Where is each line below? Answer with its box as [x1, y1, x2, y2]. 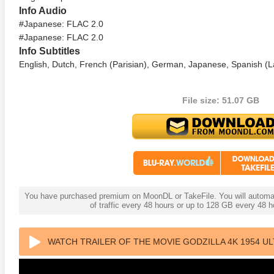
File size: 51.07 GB [182, 95, 259, 105]
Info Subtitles [19, 45, 80, 56]
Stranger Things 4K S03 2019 [113, 144, 228, 154]
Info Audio [19, 5, 67, 16]
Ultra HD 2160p [113, 154, 172, 164]
